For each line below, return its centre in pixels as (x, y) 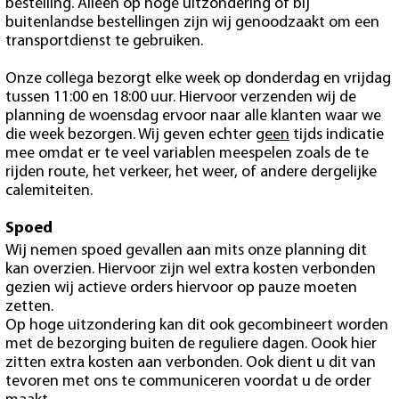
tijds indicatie (337, 134)
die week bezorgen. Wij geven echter (130, 134)
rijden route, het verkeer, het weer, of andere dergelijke (191, 172)
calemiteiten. (51, 191)
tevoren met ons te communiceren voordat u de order (188, 382)
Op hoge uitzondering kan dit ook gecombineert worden (197, 326)
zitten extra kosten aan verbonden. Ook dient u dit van (191, 363)
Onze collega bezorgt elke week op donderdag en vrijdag (198, 78)
